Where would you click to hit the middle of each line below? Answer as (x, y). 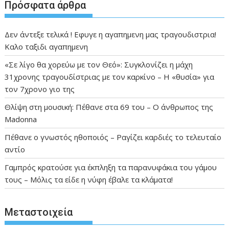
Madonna (21, 119)
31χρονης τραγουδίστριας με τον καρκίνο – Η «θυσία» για (110, 76)
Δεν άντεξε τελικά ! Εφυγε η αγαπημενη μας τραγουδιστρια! (111, 34)
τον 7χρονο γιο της (40, 89)
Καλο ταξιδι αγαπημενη (47, 46)
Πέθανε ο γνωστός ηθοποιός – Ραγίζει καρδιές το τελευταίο (113, 137)
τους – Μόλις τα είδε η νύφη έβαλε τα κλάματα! (89, 179)
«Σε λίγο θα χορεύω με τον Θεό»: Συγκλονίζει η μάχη (99, 64)
